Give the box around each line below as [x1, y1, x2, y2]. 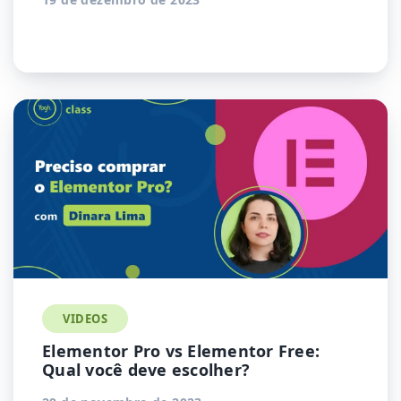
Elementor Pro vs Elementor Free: [42, 340, 320, 362]
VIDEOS [63, 311, 107, 327]
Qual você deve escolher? [42, 359, 250, 380]
